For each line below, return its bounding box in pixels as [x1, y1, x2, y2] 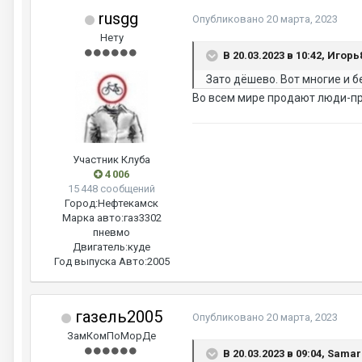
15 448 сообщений [68, 183, 155, 196]
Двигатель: [73, 241, 128, 254]
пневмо [93, 226, 130, 239]
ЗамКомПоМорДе [67, 330, 156, 343]
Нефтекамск [98, 197, 158, 210]
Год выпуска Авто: [53, 255, 147, 268]
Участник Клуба [73, 154, 150, 166]
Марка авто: [61, 212, 124, 225]
